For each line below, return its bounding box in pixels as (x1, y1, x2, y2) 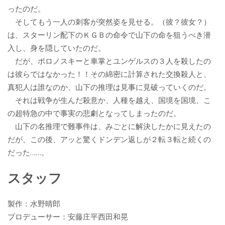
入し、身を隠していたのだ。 (8, 43, 105, 53)
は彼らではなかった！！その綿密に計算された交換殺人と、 (8, 69, 211, 79)
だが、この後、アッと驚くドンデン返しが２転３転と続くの (8, 134, 211, 145)
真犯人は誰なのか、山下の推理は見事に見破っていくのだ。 (8, 82, 211, 92)
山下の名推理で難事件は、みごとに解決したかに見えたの (8, 121, 211, 132)
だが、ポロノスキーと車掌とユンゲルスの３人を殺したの (8, 56, 211, 66)
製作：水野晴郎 (8, 198, 60, 209)
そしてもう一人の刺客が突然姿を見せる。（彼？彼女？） (8, 17, 211, 27)
